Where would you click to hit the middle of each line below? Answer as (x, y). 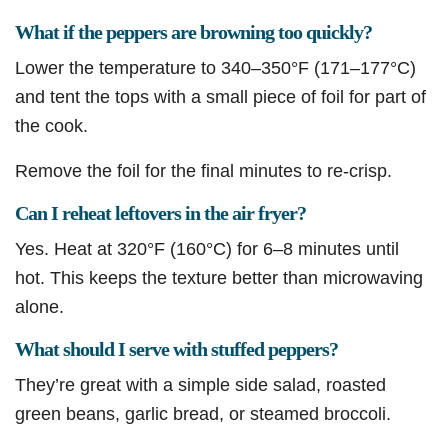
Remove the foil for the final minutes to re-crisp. (203, 171)
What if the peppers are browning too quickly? (193, 32)
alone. (39, 307)
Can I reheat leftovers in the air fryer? (160, 213)
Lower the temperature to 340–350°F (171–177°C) (215, 68)
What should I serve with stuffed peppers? (176, 349)
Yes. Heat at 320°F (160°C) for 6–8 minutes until (207, 249)
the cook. (51, 126)
